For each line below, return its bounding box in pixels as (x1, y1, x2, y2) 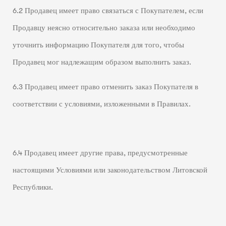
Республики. (12, 183, 53, 192)
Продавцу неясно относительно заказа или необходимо (12, 24, 195, 33)
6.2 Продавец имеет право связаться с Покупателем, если (12, 7, 203, 16)
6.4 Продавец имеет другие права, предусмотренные (12, 148, 188, 157)
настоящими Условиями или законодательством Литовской (12, 165, 207, 175)
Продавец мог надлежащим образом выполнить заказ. (12, 58, 191, 67)
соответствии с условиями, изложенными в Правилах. (12, 99, 191, 108)
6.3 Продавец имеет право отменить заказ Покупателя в (12, 82, 198, 91)
